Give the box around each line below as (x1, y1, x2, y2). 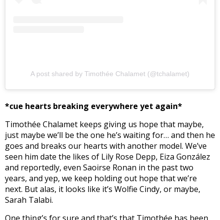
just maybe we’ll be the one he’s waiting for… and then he (5, 129, 215, 140)
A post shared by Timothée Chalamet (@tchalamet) (30, 69, 190, 78)
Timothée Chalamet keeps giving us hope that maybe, (5, 118, 204, 130)
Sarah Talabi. (5, 194, 53, 205)
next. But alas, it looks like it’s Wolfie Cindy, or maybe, (5, 183, 200, 194)
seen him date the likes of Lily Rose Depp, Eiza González (5, 151, 210, 162)
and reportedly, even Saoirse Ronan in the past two (5, 162, 193, 173)
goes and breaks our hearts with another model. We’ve (5, 140, 207, 151)
